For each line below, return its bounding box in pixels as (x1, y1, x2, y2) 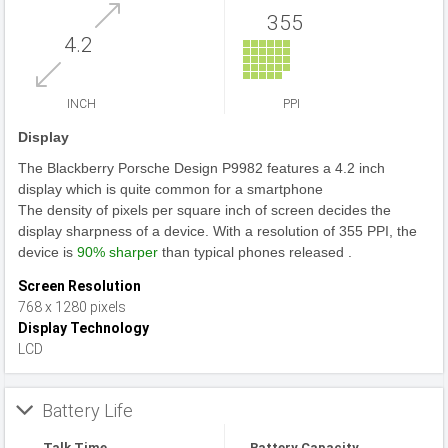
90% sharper (77, 244, 162, 260)
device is (18, 244, 77, 260)
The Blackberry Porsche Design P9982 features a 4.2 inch (18, 160, 385, 176)
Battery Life (42, 400, 133, 421)
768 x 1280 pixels (18, 299, 126, 315)
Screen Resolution (18, 278, 141, 294)
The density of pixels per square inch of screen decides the (18, 202, 391, 218)
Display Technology (18, 320, 149, 336)
